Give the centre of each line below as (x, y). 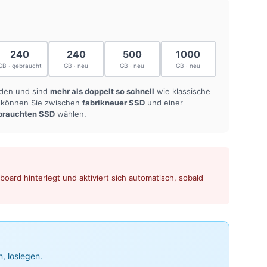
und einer (164, 102)
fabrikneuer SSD (114, 102)
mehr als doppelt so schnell (102, 91)
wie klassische (182, 91)
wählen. (71, 114)
